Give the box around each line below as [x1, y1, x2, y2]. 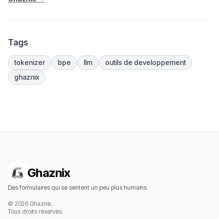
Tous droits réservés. [8, 208, 63, 215]
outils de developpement [105, 58, 186, 66]
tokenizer [14, 58, 45, 66]
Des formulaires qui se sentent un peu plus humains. [8, 184, 148, 191]
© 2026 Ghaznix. [8, 200, 53, 207]
